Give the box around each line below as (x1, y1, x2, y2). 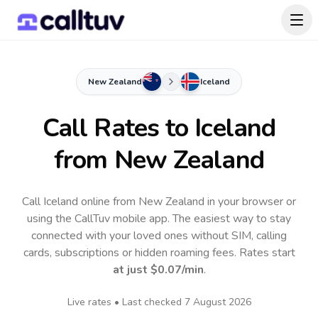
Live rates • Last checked (67, 295, 185, 309)
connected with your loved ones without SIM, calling (31, 228, 287, 243)
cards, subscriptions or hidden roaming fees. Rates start (23, 245, 295, 261)
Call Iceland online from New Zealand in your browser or (22, 194, 296, 209)
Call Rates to (42, 111, 195, 146)
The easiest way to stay (172, 211, 291, 226)
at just (112, 262, 150, 278)
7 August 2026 (184, 295, 251, 309)
